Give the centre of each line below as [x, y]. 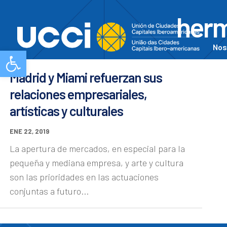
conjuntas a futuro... [49, 191]
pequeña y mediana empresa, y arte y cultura [97, 162]
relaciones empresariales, [78, 94]
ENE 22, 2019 [29, 131]
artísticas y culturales [66, 110]
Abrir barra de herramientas [52, 55]
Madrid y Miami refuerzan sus [86, 77]
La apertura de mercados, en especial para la [97, 148]
